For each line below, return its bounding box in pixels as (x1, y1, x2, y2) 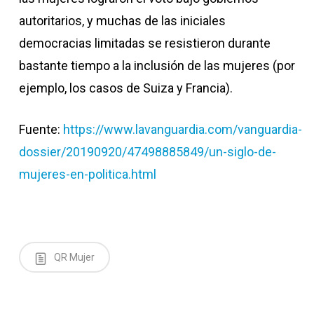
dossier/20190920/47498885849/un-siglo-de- (18, 144, 276, 159)
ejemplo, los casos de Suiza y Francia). (18, 81, 233, 95)
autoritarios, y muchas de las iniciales (18, 13, 226, 28)
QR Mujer (51, 252, 95, 263)
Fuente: (18, 122, 63, 137)
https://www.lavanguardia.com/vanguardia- (62, 122, 302, 137)
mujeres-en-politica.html (18, 167, 156, 182)
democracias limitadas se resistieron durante (18, 36, 271, 50)
